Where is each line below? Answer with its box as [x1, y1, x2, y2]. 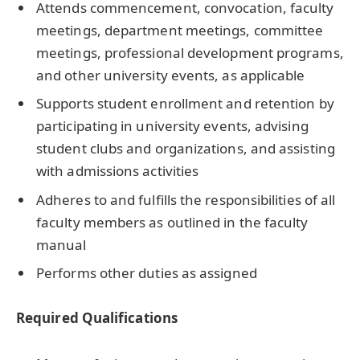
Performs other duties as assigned [36, 264, 257, 283]
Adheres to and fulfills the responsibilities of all [36, 190, 336, 209]
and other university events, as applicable [36, 65, 305, 84]
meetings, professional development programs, [36, 43, 344, 62]
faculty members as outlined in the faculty [36, 212, 309, 231]
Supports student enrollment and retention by [36, 94, 334, 113]
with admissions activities [36, 162, 199, 181]
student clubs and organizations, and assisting [36, 139, 335, 158]
